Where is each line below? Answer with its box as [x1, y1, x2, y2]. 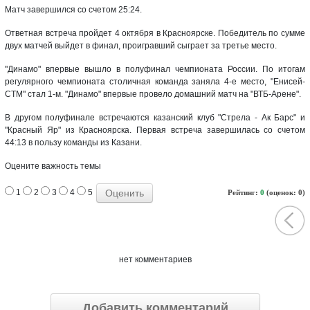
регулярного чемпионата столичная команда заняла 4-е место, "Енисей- [5, 76, 305, 86]
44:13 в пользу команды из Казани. [5, 137, 142, 147]
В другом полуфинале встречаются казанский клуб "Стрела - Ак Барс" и [5, 112, 305, 122]
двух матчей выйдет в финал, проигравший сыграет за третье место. [5, 40, 277, 51]
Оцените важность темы [5, 161, 101, 171]
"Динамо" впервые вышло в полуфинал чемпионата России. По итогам [5, 64, 305, 74]
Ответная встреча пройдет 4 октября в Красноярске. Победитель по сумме [5, 28, 305, 38]
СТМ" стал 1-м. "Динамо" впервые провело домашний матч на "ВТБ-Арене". [5, 89, 301, 99]
